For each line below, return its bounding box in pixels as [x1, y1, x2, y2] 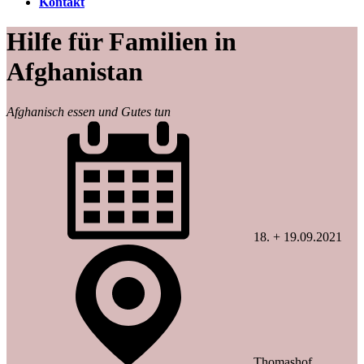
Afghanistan [6, 57, 143, 87]
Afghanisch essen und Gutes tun [6, 104, 171, 119]
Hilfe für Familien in [6, 27, 236, 57]
